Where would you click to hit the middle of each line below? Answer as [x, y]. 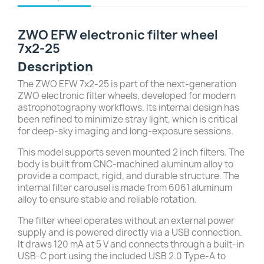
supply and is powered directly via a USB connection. [130, 232]
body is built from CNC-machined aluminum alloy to [126, 164]
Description [55, 67]
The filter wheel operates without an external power [126, 220]
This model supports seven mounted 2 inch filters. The [131, 152]
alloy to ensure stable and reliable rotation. [107, 199]
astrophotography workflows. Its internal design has [128, 107]
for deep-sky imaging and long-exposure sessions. [126, 131]
